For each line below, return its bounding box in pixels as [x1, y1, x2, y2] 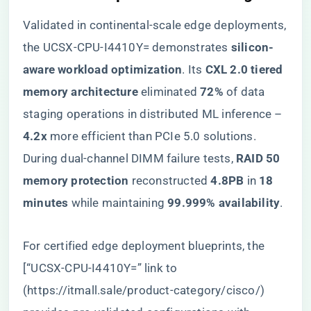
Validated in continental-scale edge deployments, [23, 18, 287, 32]
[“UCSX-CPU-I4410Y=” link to [23, 261, 178, 275]
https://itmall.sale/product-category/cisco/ [27, 283, 260, 297]
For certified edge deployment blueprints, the [23, 239, 265, 253]
